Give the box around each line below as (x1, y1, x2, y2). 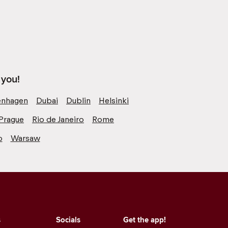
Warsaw (10, 133, 40, 143)
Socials (56, 214, 81, 225)
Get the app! (123, 214, 166, 225)
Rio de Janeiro (32, 114, 84, 124)
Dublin (66, 95, 91, 105)
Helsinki (99, 95, 129, 105)
